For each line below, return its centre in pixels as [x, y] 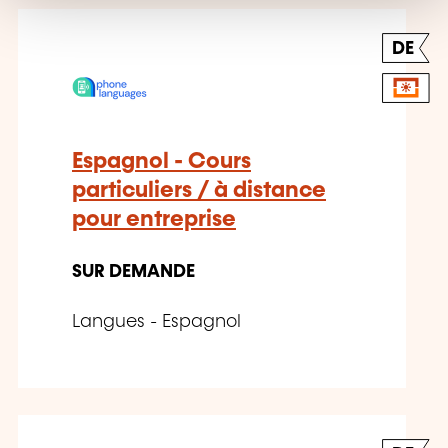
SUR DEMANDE [133, 272]
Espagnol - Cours [161, 162]
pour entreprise [154, 220]
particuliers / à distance [199, 191]
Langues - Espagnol [156, 322]
